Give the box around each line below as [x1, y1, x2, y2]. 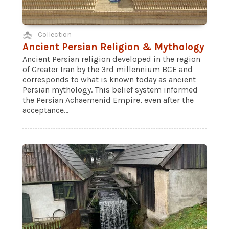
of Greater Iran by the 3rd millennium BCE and [22, 64, 193, 74]
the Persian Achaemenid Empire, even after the [22, 95, 194, 105]
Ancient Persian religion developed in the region [22, 54, 200, 64]
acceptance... [22, 105, 68, 115]
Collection [38, 30, 72, 39]
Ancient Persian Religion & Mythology [22, 41, 204, 53]
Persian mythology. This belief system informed [22, 85, 198, 95]
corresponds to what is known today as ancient [22, 75, 196, 84]
